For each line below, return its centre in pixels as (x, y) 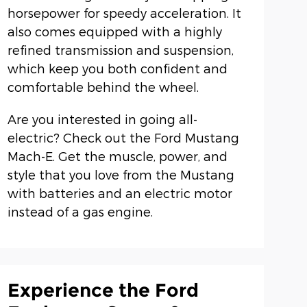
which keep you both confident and (117, 69)
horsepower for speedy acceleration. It (124, 13)
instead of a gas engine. (80, 212)
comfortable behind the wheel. (103, 87)
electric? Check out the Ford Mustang (123, 138)
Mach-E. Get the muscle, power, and (117, 156)
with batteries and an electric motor (120, 193)
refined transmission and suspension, (120, 50)
